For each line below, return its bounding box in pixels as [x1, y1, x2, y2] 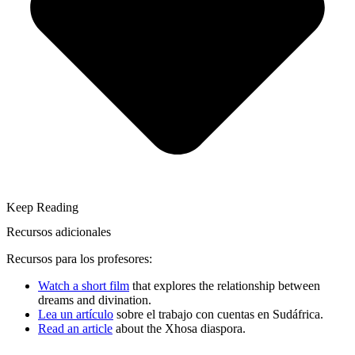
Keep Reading [6, 200, 78, 214]
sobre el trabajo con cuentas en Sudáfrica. [113, 307, 323, 321]
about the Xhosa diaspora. [113, 321, 246, 335]
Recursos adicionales [6, 224, 111, 239]
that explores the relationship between [129, 278, 320, 292]
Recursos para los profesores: [6, 251, 152, 265]
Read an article [38, 321, 113, 335]
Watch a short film [38, 278, 129, 292]
